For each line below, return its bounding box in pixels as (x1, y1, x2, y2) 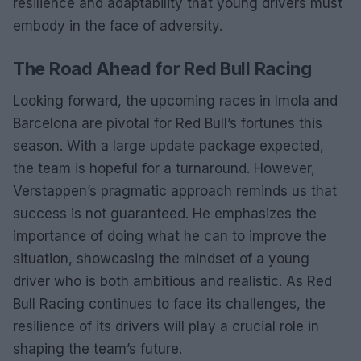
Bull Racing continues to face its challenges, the (13, 295, 326, 312)
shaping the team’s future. (13, 340, 182, 357)
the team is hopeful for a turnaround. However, (13, 160, 315, 176)
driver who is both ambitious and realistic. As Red (13, 272, 332, 289)
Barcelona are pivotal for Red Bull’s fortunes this (13, 114, 322, 131)
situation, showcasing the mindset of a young (13, 250, 309, 267)
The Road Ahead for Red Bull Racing (13, 57, 312, 79)
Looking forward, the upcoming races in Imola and (13, 92, 338, 109)
